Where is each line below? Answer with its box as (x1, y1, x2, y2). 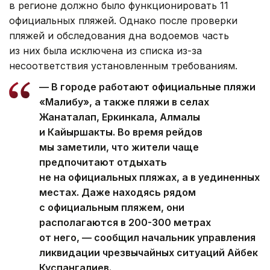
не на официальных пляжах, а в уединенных (39, 171, 260, 184)
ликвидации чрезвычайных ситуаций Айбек (39, 246, 258, 259)
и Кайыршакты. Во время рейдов (39, 126, 202, 139)
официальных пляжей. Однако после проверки (9, 14, 237, 27)
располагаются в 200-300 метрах (39, 216, 211, 229)
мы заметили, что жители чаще (39, 141, 199, 154)
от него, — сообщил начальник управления (39, 231, 256, 244)
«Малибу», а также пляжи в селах (39, 96, 209, 108)
